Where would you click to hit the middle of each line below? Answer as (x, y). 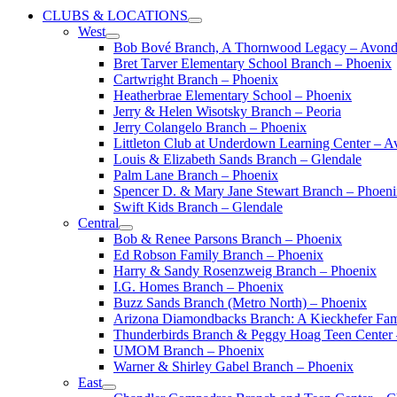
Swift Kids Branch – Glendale (198, 207)
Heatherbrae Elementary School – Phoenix (233, 95)
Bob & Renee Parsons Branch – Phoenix (228, 239)
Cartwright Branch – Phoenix (196, 79)
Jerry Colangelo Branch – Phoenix (210, 127)
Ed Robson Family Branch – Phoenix (218, 255)
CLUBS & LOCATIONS (115, 16)
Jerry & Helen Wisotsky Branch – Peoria (227, 111)
